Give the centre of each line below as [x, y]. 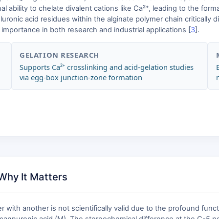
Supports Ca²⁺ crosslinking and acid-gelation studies [107, 67]
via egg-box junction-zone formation [81, 77]
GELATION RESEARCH [59, 55]
